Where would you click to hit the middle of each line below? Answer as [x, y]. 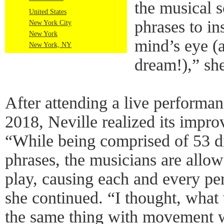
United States [48, 12]
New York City [50, 23]
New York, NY [50, 45]
